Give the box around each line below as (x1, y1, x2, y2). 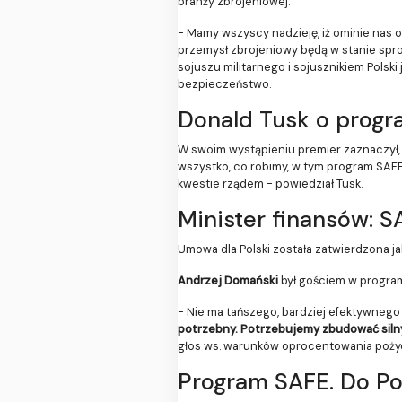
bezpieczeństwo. (178, 76, 271, 92)
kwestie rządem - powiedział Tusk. (178, 176, 363, 192)
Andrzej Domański (178, 273, 278, 289)
